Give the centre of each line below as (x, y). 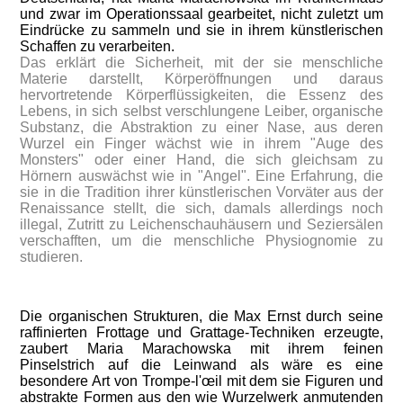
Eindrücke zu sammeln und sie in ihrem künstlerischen (201, 30)
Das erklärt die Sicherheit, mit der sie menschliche (201, 63)
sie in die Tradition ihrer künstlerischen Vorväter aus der (201, 192)
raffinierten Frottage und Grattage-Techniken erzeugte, (201, 332)
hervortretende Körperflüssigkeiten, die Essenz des (201, 95)
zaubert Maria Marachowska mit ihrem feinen (201, 349)
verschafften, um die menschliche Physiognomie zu (201, 241)
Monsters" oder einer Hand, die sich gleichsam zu (201, 160)
